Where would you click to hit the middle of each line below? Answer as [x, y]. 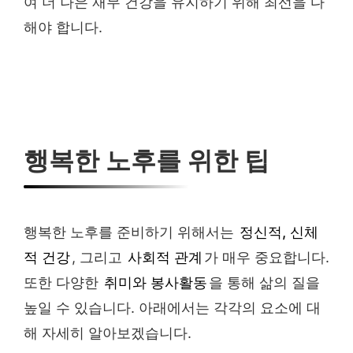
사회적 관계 [165, 257]
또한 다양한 [63, 282]
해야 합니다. [63, 28]
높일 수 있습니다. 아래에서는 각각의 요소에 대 [172, 307]
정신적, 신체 [279, 232]
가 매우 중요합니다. [267, 257]
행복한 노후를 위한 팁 [147, 160]
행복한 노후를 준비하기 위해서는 [131, 232]
